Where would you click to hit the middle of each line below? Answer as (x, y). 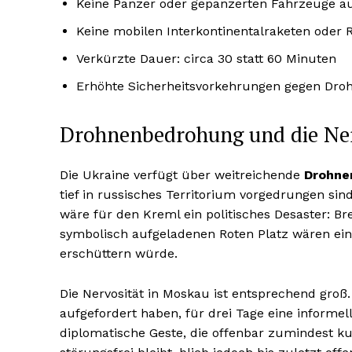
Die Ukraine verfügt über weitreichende (182, 175)
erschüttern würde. (119, 254)
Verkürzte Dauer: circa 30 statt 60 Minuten (206, 59)
